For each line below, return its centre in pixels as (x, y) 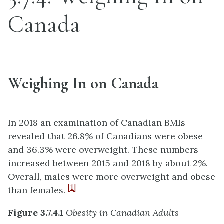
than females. (38, 190)
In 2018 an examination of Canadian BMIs (97, 122)
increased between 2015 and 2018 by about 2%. (108, 163)
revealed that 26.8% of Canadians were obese (105, 136)
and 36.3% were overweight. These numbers (103, 149)
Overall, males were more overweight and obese (112, 176)
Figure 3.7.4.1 (36, 212)
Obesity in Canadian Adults (121, 212)
